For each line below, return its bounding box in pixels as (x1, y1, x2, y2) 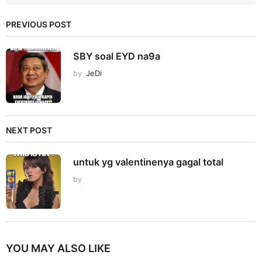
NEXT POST (6, 125, 52, 135)
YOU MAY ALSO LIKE (6, 242, 111, 254)
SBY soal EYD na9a (73, 50, 160, 62)
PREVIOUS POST (6, 19, 71, 29)
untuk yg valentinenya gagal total (73, 156, 223, 168)
